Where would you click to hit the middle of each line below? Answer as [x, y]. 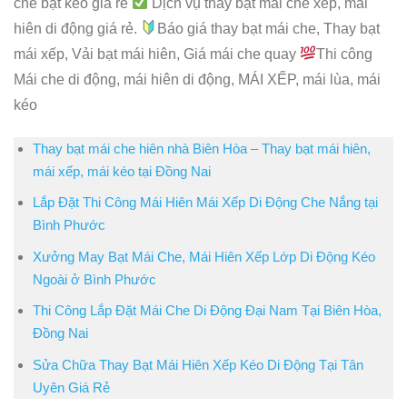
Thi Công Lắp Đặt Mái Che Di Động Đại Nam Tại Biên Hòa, [207, 311]
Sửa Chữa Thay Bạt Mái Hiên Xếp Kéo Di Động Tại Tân [198, 364]
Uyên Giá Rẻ [71, 387]
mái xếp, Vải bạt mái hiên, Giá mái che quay [157, 54]
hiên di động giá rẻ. [77, 28]
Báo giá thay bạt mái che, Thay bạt [269, 28]
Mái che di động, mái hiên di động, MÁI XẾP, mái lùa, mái [197, 79]
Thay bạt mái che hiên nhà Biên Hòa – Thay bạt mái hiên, [201, 148]
